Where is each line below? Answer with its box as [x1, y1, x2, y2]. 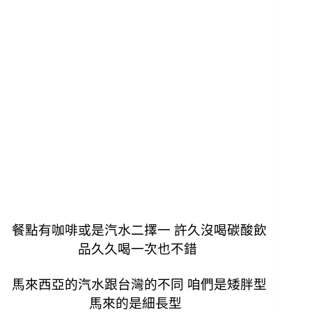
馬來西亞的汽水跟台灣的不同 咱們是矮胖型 [8, 276, 267, 292]
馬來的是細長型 [89, 295, 186, 311]
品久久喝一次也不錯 [77, 241, 197, 256]
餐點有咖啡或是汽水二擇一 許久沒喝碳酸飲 [8, 222, 267, 237]
